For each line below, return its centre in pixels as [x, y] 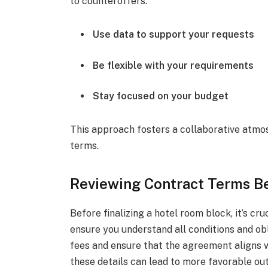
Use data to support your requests [174, 35]
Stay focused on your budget [161, 96]
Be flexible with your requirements [173, 65]
